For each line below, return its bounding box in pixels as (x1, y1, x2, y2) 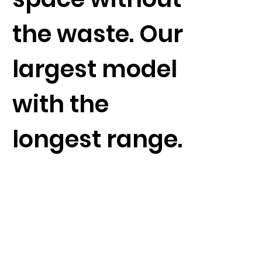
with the (12, 87, 109, 120)
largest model (12, 52, 177, 85)
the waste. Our (12, 17, 183, 50)
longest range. (12, 122, 182, 156)
